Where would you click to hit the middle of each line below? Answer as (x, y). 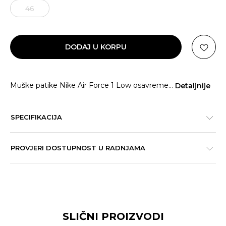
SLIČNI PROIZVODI (113, 216)
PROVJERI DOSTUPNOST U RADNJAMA (78, 148)
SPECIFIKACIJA (36, 117)
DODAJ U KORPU (96, 47)
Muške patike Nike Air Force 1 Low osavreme (89, 85)
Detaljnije (193, 86)
